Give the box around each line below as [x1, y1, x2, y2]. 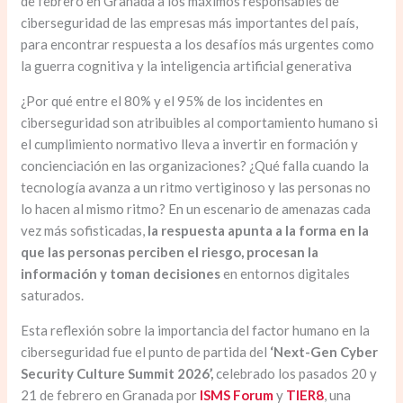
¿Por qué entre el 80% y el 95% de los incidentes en [21, 93, 324, 110]
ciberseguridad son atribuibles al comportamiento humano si [21, 114, 379, 131]
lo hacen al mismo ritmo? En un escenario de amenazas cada [21, 201, 372, 218]
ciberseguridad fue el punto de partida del [21, 344, 271, 361]
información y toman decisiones [21, 265, 221, 282]
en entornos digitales [220, 265, 351, 282]
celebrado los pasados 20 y [213, 365, 378, 382]
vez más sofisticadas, [21, 222, 148, 239]
